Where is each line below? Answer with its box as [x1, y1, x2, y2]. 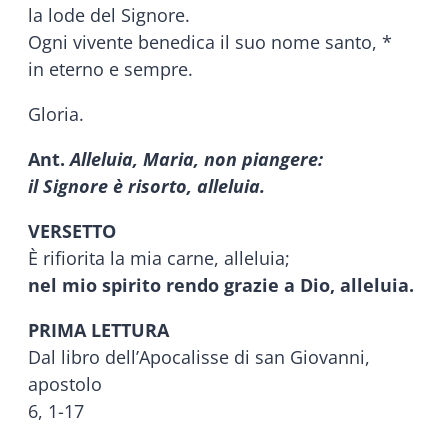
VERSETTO [28, 218, 116, 243]
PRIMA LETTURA [28, 317, 169, 342]
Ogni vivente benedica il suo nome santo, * [28, 29, 392, 54]
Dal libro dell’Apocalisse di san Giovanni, [28, 344, 370, 369]
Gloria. [28, 101, 84, 126]
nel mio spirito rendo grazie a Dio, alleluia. [28, 272, 414, 297]
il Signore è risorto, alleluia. [28, 173, 265, 198]
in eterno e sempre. [28, 56, 193, 81]
